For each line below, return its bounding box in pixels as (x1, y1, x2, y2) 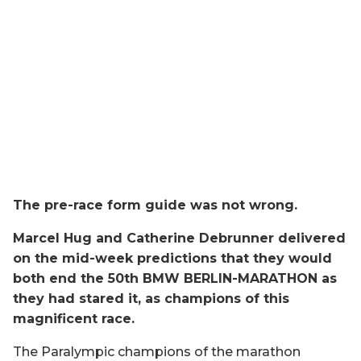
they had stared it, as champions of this (13, 290, 289, 306)
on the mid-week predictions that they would (13, 250, 332, 266)
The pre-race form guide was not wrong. (13, 197, 297, 213)
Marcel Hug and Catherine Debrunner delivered (13, 230, 346, 246)
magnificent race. (13, 310, 135, 326)
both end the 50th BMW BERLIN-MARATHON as (13, 270, 337, 286)
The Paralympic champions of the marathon (13, 343, 301, 359)
